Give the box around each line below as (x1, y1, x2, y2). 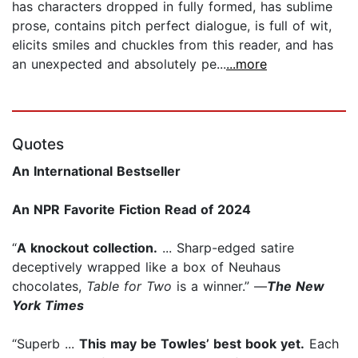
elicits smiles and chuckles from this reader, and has (12, 36, 333, 53)
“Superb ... (12, 335, 79, 352)
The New (267, 277, 324, 294)
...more (226, 55, 267, 72)
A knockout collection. (17, 239, 157, 256)
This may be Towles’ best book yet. (79, 335, 304, 352)
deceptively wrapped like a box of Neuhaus (12, 258, 280, 275)
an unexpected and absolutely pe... (12, 55, 226, 72)
